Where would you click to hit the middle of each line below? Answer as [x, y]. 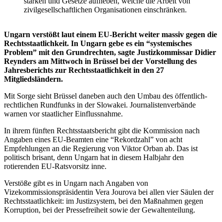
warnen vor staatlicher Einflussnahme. [63, 114]
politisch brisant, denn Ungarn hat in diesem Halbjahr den [94, 158]
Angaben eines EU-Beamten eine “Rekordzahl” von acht [93, 140]
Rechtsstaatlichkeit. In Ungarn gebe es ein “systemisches [98, 44]
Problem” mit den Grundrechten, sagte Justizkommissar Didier [110, 53]
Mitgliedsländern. [33, 79]
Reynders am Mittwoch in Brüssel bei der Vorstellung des [100, 61]
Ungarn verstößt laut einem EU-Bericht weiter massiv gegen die [111, 35]
